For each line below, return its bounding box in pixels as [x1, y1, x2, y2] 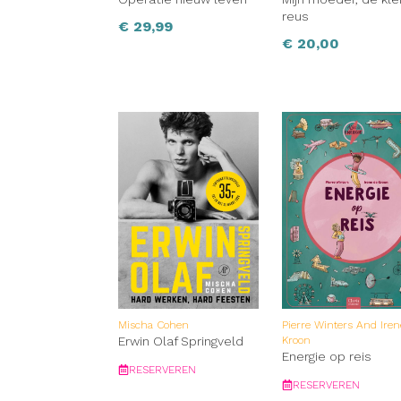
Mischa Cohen [118, 319, 189, 332]
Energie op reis [282, 349, 372, 364]
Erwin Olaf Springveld [118, 334, 243, 349]
